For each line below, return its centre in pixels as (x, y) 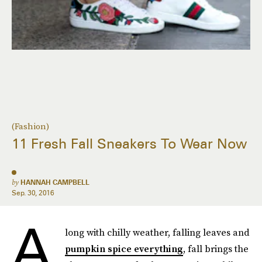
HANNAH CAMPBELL (55, 182)
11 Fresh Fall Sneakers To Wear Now (129, 144)
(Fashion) (30, 126)
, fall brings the (216, 249)
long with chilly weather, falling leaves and (157, 232)
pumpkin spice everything (124, 249)
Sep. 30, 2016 (33, 193)
